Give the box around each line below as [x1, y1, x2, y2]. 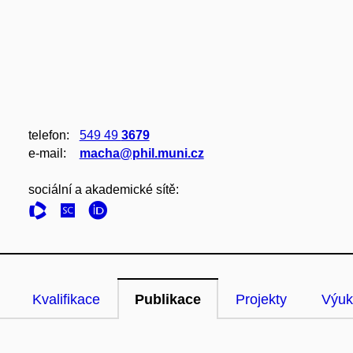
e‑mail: [28, 147, 66, 160]
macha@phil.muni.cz [79, 147, 204, 160]
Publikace [135, 292, 201, 307]
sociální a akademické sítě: [28, 183, 179, 196]
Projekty [236, 292, 287, 307]
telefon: [28, 128, 69, 142]
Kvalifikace [32, 292, 100, 307]
